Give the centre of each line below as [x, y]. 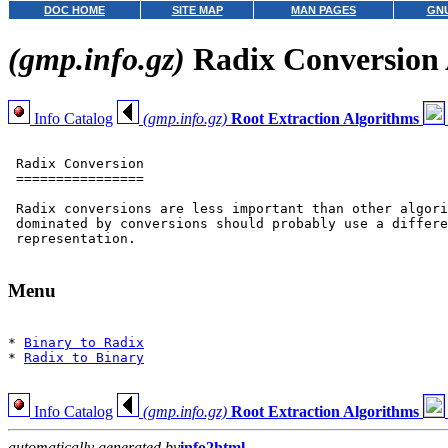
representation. [72, 238]
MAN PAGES [323, 10]
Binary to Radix [84, 343]
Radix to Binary [84, 358]
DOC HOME [74, 10]
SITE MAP [197, 10]
